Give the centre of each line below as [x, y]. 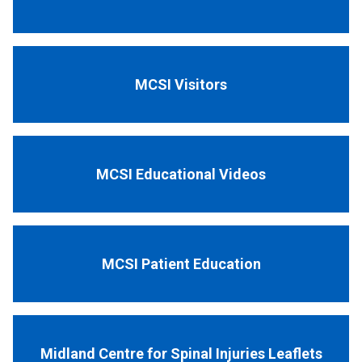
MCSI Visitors [181, 84]
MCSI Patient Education [181, 263]
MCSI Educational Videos [181, 174]
